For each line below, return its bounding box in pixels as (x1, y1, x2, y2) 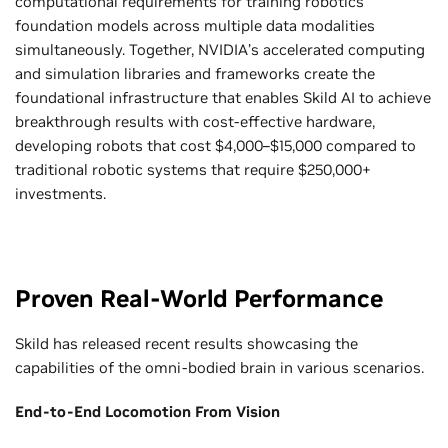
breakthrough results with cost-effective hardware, (15, 111, 375, 131)
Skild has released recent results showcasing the (15, 333, 358, 353)
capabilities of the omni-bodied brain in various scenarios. (15, 357, 428, 377)
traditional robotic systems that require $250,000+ (15, 159, 371, 179)
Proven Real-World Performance (15, 282, 383, 314)
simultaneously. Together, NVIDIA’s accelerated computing (15, 39, 425, 59)
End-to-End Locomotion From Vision (15, 401, 284, 421)
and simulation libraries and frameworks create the (15, 63, 375, 83)
